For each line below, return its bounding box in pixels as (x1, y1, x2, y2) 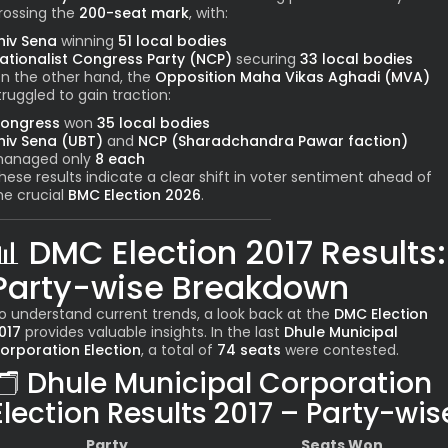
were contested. (281, 340, 399, 361)
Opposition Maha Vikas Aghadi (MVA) (155, 67, 430, 88)
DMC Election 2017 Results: (29, 230, 446, 276)
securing (232, 49, 300, 70)
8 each (95, 149, 145, 170)
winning (57, 31, 118, 52)
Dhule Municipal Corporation (27, 364, 432, 404)
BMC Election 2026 (68, 185, 201, 206)
